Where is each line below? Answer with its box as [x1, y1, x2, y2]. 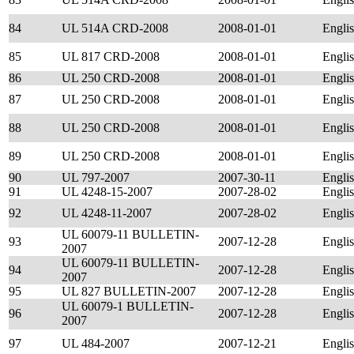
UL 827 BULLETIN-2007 [62, 284, 196, 298]
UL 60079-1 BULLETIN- [62, 299, 194, 313]
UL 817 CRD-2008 [62, 50, 160, 63]
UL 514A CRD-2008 [62, 21, 168, 35]
